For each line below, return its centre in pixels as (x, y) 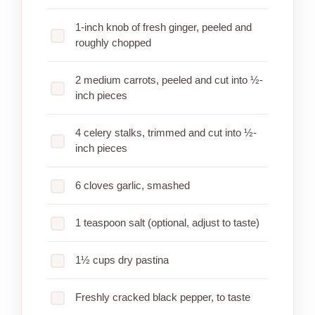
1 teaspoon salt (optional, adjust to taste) (167, 223)
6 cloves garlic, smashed (133, 186)
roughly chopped (113, 43)
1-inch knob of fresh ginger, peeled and (163, 27)
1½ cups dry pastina (122, 260)
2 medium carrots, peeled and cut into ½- (169, 80)
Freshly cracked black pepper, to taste (163, 297)
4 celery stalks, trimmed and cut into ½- (166, 133)
